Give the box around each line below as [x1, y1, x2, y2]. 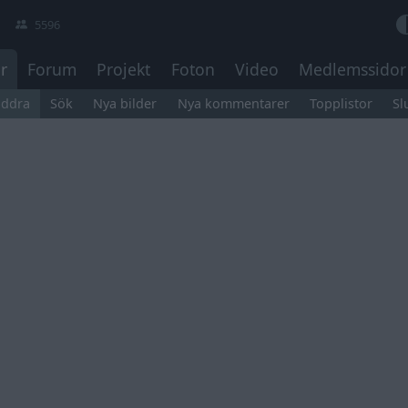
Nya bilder [93, 95, 158, 113]
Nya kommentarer [177, 95, 290, 113]
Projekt [97, 58, 151, 81]
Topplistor [310, 95, 373, 113]
